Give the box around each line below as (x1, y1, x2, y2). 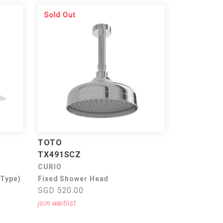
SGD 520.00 (38, 186, 84, 195)
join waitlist (38, 199, 76, 207)
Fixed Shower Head (38, 175, 109, 183)
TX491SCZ (38, 150, 82, 159)
